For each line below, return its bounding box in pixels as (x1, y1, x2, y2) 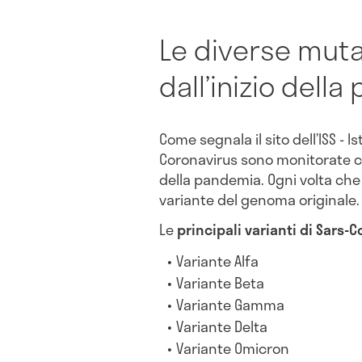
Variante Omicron (176, 337, 290, 360)
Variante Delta (176, 315, 268, 339)
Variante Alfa (176, 250, 259, 273)
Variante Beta (176, 271, 265, 295)
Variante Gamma (176, 293, 285, 317)
